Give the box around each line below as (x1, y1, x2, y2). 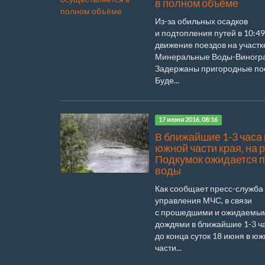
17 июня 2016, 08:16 (159, 116, 218, 124)
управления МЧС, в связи (155, 195, 252, 205)
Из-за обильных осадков (155, 15, 248, 26)
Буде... (155, 75, 179, 85)
